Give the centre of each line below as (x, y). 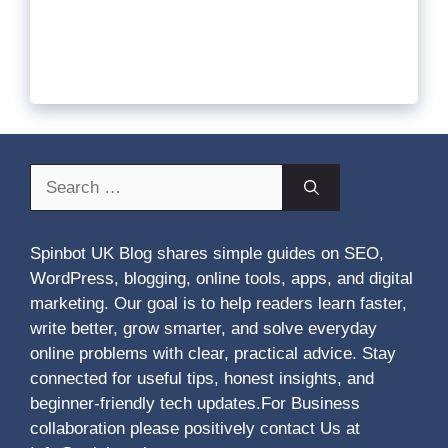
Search (55, 176)
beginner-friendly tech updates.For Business (195, 404)
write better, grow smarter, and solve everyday (203, 329)
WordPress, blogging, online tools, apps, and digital (221, 279)
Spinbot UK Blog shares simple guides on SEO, (207, 254)
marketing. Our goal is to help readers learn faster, (218, 304)
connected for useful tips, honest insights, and (202, 379)
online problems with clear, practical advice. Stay (213, 354)
